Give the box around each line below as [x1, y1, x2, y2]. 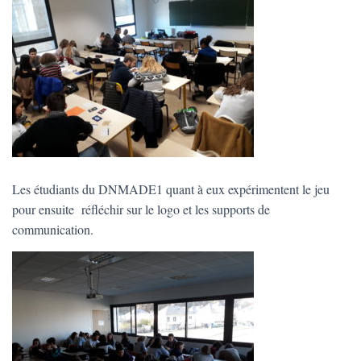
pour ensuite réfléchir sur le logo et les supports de [12, 201, 270, 218]
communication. [12, 221, 93, 238]
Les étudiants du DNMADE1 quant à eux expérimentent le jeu [12, 180, 330, 197]
